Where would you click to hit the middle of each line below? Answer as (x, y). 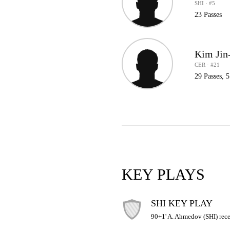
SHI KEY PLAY (181, 203)
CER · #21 (207, 64)
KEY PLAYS (163, 174)
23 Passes (208, 14)
